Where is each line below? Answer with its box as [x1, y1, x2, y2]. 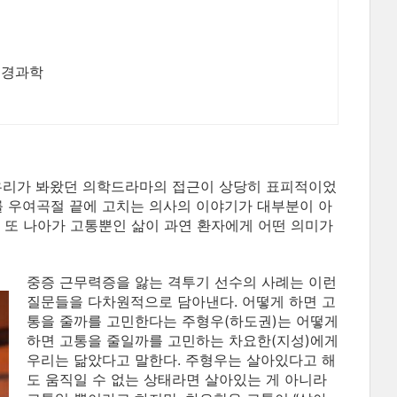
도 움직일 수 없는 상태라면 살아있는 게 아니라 [27, 370, 327, 388]
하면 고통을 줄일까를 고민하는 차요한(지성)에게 [27, 331, 339, 349]
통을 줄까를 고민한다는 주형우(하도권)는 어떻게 [27, 312, 339, 330]
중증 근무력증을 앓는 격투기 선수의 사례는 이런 [27, 273, 337, 291]
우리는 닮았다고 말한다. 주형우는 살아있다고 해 [27, 351, 336, 369]
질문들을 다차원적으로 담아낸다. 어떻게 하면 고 [27, 292, 336, 310]
